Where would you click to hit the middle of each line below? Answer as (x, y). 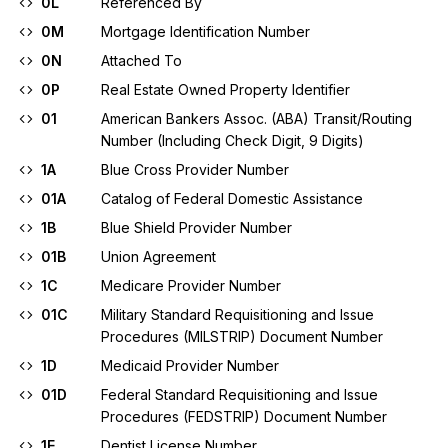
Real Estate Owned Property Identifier (225, 89)
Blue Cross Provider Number (195, 169)
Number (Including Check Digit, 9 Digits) (232, 140)
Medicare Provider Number (191, 285)
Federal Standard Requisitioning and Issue (239, 394)
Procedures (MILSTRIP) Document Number (242, 336)
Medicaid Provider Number (190, 365)
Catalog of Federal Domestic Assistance (232, 198)
